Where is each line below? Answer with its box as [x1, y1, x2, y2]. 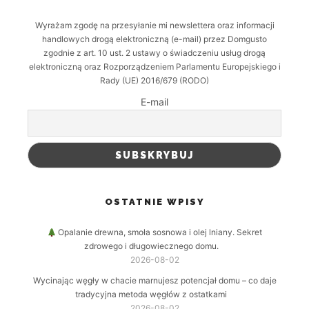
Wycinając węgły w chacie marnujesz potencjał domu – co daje [32, 275, 277, 286]
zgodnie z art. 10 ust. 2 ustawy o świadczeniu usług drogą [43, 47, 266, 58]
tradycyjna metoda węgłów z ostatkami [75, 289, 227, 300]
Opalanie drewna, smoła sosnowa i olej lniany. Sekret [56, 227, 263, 238]
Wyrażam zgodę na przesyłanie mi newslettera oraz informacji [34, 19, 275, 30]
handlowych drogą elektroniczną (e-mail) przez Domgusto [42, 33, 267, 44]
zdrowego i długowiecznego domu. [83, 241, 219, 252]
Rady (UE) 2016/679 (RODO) [100, 74, 209, 86]
